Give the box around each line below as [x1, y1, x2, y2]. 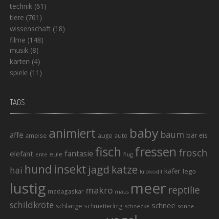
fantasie [65, 148, 93, 159]
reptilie [168, 183, 200, 197]
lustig [10, 178, 46, 198]
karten [10, 56, 30, 66]
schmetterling [84, 201, 123, 210]
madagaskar [48, 187, 84, 196]
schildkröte [10, 199, 54, 211]
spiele [10, 67, 28, 77]
